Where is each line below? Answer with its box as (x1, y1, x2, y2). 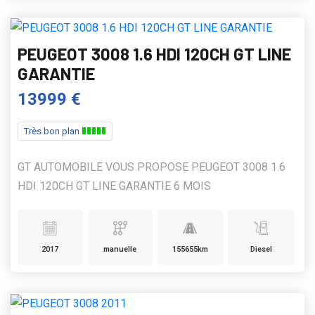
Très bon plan (24, 126, 82, 137)
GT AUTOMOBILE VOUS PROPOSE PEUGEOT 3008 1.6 (18, 160, 285, 174)
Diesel (250, 245, 272, 255)
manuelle (103, 245, 137, 255)
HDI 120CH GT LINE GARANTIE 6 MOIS (18, 179, 211, 193)
